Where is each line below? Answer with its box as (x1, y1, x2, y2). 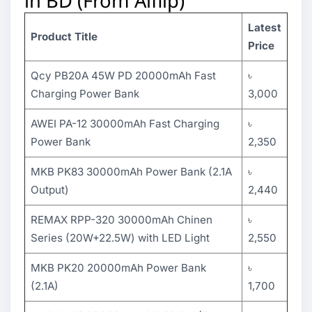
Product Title (31, 30, 97, 43)
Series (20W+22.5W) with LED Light (31, 231, 210, 244)
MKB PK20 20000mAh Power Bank (31, 261, 206, 274)
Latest (248, 21, 281, 34)
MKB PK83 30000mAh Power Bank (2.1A (31, 165, 232, 178)
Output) (31, 183, 69, 196)
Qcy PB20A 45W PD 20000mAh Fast (31, 69, 216, 82)
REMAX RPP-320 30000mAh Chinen (31, 213, 212, 226)
